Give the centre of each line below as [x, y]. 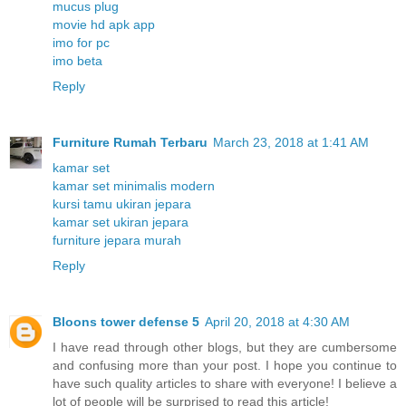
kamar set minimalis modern [134, 186]
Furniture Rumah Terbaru [130, 143]
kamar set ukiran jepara [121, 222]
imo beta [77, 61]
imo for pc [81, 43]
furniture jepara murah [117, 241]
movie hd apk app [104, 25]
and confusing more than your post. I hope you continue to [225, 366]
